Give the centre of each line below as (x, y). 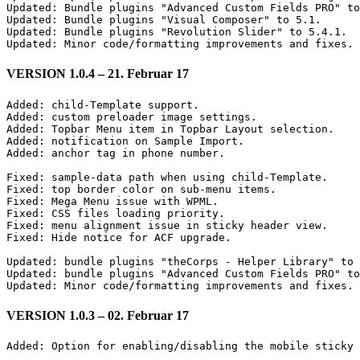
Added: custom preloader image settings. (132, 117)
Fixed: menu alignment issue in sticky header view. (167, 225)
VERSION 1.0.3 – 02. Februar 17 (98, 315)
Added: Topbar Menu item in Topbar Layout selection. (170, 129)
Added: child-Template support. (103, 104)
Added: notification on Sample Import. (125, 141)
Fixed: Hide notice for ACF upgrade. (119, 237)
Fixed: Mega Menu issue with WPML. (112, 201)
